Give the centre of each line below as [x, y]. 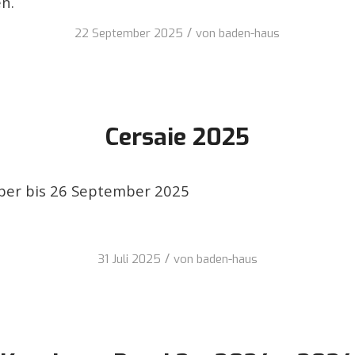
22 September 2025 [129, 34]
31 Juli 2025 [129, 260]
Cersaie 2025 [177, 137]
